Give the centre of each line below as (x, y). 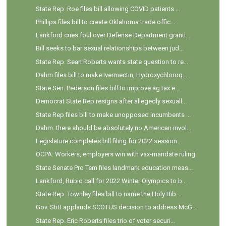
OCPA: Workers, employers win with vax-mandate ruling (115, 154)
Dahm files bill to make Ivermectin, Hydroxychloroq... (111, 75)
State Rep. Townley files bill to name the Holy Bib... (108, 194)
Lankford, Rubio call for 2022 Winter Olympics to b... (111, 181)
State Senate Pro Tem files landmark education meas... (114, 167)
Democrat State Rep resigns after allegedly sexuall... (111, 101)
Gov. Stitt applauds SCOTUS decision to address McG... (116, 207)
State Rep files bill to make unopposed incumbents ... (113, 115)
